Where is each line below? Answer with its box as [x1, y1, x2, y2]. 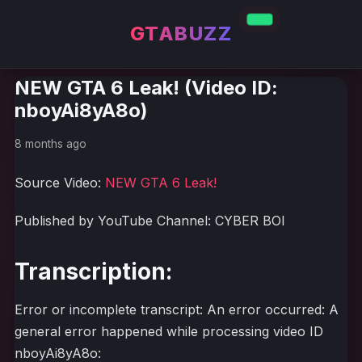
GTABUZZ [129, 22, 233, 45]
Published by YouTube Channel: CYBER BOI [15, 213, 285, 229]
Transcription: [15, 258, 172, 285]
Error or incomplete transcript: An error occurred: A [15, 301, 339, 318]
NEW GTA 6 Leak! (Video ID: [15, 76, 278, 99]
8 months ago [15, 137, 86, 150]
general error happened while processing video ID [15, 323, 323, 339]
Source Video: [15, 175, 105, 191]
